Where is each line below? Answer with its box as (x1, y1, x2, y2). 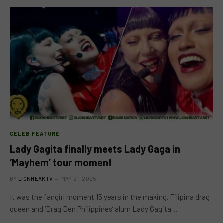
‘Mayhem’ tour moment (10, 156, 112, 168)
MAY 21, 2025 (61, 175, 96, 182)
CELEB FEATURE (10, 130, 60, 137)
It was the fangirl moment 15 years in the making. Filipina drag (10, 192, 210, 201)
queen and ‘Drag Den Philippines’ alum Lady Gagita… (10, 204, 177, 213)
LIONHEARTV (18, 175, 53, 182)
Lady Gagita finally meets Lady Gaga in (10, 143, 180, 155)
